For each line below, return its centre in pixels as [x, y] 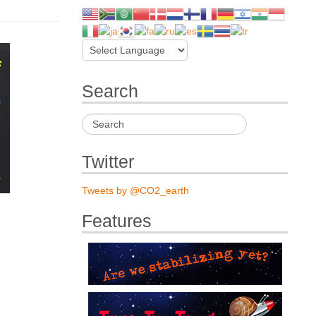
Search [110, 92]
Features [117, 221]
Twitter [108, 162]
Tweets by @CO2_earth [136, 190]
